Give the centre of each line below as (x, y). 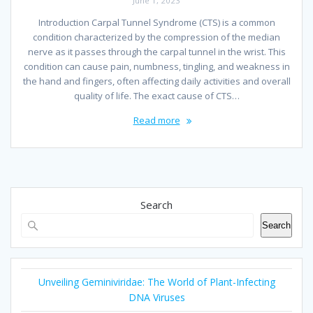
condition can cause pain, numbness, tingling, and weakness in (156, 67)
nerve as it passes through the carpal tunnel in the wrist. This (156, 52)
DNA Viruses (156, 298)
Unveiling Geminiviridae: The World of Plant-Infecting (156, 282)
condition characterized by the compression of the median (156, 37)
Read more (156, 121)
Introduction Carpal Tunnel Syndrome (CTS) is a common (156, 23)
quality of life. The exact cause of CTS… (156, 96)
